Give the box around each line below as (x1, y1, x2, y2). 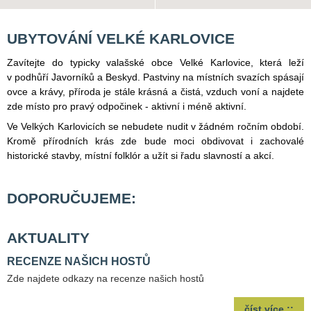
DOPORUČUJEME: (7, 190, 136, 207)
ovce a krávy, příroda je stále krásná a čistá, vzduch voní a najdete (7, 86, 304, 98)
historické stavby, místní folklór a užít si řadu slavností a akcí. (7, 150, 274, 162)
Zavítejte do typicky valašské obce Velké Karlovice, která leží (7, 57, 304, 69)
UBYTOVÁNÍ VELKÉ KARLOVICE (7, 31, 235, 47)
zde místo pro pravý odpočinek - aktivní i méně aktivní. (7, 101, 246, 112)
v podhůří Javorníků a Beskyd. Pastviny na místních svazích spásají (7, 72, 304, 83)
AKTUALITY (7, 230, 90, 246)
